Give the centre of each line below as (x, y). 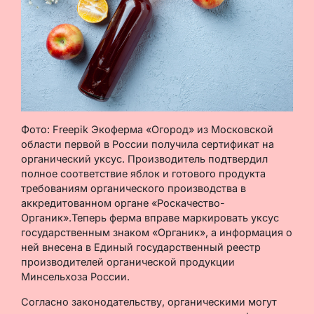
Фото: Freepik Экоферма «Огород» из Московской (147, 130)
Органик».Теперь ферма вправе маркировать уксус (150, 218)
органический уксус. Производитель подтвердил (144, 159)
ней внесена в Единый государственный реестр (141, 247)
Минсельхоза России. (75, 277)
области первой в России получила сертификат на (148, 144)
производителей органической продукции (128, 262)
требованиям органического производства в (134, 189)
